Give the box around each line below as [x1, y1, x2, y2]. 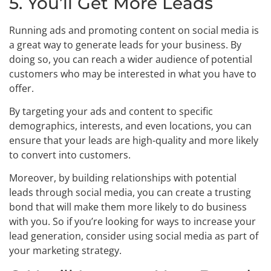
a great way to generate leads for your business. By [9, 38, 241, 51]
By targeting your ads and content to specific [9, 104, 213, 118]
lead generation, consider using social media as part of [9, 229, 258, 243]
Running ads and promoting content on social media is [9, 23, 259, 37]
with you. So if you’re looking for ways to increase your [9, 215, 256, 229]
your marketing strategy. [9, 244, 122, 258]
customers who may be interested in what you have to [9, 67, 256, 80]
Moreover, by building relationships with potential [9, 171, 237, 185]
